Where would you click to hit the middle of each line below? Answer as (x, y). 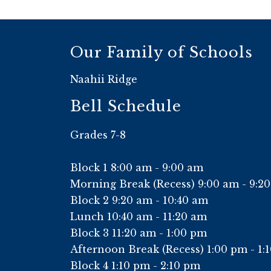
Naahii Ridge (104, 80)
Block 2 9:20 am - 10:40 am (139, 201)
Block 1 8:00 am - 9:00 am (137, 168)
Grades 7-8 (98, 135)
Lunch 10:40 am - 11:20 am (139, 217)
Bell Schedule (126, 106)
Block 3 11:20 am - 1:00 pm (139, 233)
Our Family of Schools (162, 53)
